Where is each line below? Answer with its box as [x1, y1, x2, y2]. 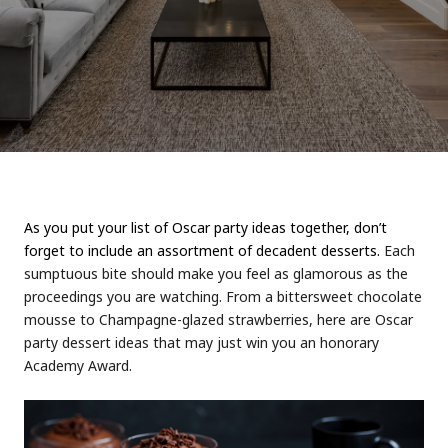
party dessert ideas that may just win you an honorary [24, 333, 379, 352]
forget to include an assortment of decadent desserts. [24, 241, 380, 260]
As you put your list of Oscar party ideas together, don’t [24, 218, 387, 237]
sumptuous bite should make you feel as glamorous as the [24, 264, 408, 283]
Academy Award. [24, 356, 132, 375]
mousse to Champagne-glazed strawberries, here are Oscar [24, 310, 413, 329]
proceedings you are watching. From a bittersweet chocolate [24, 287, 422, 306]
